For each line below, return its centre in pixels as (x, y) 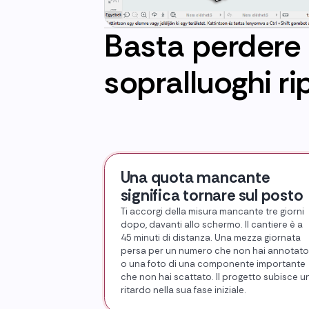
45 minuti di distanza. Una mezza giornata (210, 238)
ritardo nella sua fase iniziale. (183, 290)
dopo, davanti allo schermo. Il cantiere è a (211, 225)
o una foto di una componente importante (213, 264)
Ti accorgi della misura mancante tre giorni (212, 212)
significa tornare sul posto (212, 196)
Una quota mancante (195, 178)
